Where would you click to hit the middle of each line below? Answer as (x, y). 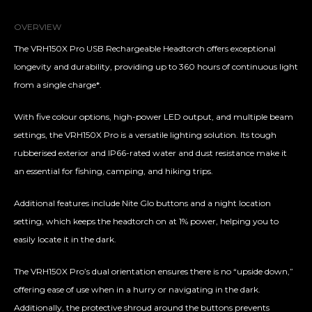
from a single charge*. (58, 85)
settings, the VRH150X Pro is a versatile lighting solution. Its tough (145, 135)
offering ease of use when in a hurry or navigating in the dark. (137, 290)
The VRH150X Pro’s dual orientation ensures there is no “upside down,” (154, 272)
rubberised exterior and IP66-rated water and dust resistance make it (150, 153)
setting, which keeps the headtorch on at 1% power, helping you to (146, 221)
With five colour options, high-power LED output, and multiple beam (154, 117)
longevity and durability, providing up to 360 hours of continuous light (156, 67)
